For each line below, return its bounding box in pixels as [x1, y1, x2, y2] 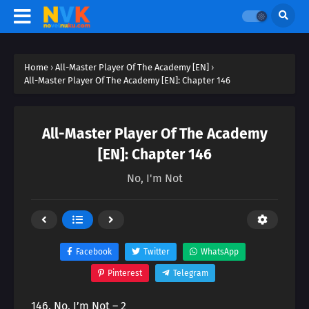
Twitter [143, 247, 170, 257]
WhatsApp [201, 247, 239, 257]
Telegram [172, 268, 208, 278]
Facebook [76, 247, 112, 257]
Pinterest [107, 268, 142, 278]
